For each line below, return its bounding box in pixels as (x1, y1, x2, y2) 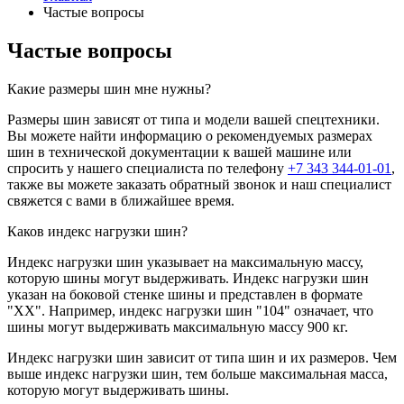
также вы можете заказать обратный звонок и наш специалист (7, 176, 391, 192)
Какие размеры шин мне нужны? (7, 80, 211, 96)
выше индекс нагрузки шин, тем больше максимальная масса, (7, 365, 388, 381)
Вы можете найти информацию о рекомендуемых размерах (7, 127, 372, 143)
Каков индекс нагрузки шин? (7, 223, 188, 239)
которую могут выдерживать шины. (7, 381, 229, 398)
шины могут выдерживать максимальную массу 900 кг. (7, 318, 348, 335)
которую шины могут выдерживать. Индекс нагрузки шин (7, 270, 369, 286)
